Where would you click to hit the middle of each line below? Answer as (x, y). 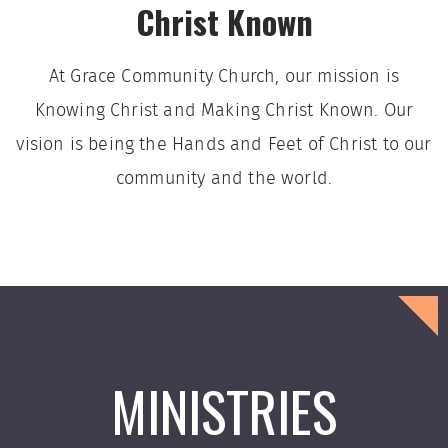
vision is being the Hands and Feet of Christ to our (224, 145)
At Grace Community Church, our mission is (224, 77)
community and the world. (224, 179)
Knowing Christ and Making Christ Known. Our (224, 111)
